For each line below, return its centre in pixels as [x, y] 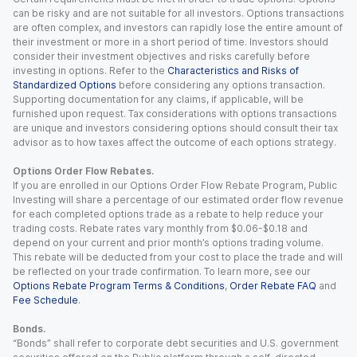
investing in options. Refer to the [89, 71]
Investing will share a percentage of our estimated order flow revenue [178, 200]
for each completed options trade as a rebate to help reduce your [168, 214]
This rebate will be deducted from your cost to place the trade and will [178, 257]
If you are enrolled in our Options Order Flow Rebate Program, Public [175, 185]
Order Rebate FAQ [273, 286]
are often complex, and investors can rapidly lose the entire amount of [178, 27]
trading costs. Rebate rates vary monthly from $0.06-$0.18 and [160, 228]
